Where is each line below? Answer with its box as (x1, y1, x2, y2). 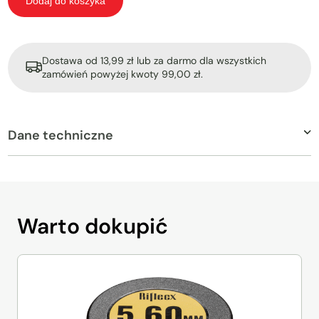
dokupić (85, 212, 168, 241)
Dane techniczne (8, 127, 114, 145)
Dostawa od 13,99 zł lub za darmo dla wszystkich (42, 54, 267, 68)
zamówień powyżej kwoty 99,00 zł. (42, 68, 204, 81)
